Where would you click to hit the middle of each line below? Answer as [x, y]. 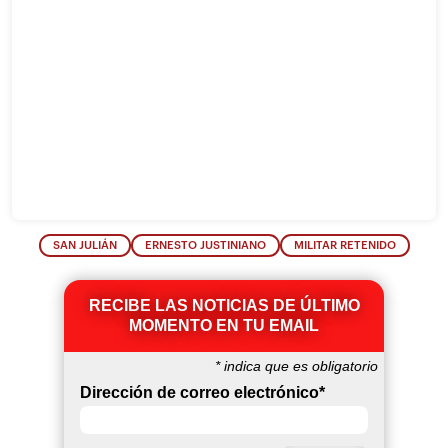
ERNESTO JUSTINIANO [205, 246]
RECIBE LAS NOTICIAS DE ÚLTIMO [224, 306]
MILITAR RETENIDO [344, 246]
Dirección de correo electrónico [199, 393]
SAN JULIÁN [84, 246]
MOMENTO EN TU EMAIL [224, 326]
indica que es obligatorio [299, 366]
